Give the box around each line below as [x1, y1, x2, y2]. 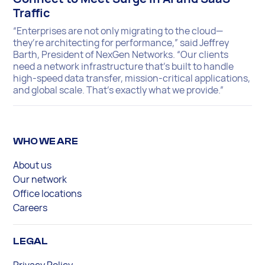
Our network [13, 173, 67, 186]
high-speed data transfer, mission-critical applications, [13, 72, 251, 85]
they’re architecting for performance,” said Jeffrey [13, 36, 230, 50]
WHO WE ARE [13, 136, 79, 147]
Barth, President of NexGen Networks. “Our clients [13, 48, 229, 62]
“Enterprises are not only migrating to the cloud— [13, 24, 224, 38]
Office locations [13, 187, 82, 201]
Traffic [13, 5, 51, 21]
